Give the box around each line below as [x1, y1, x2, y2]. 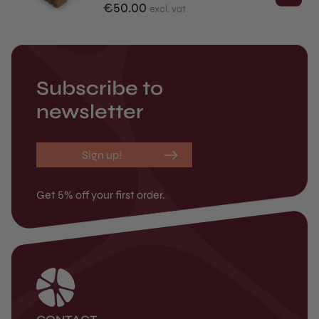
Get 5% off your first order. [36, 188, 165, 202]
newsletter [36, 100, 144, 124]
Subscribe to [36, 76, 163, 100]
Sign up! [82, 148, 122, 162]
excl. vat [149, 3, 186, 15]
